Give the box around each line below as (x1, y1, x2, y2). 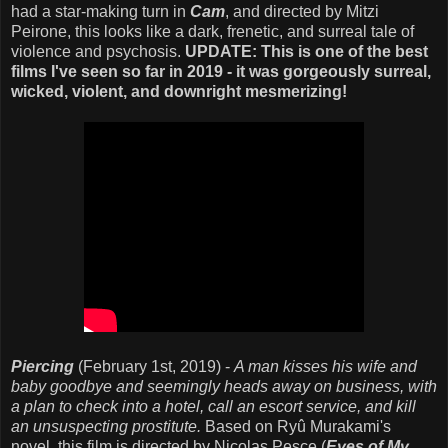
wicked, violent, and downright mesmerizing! (11, 82, 351, 100)
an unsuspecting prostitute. (11, 417, 201, 435)
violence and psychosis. (11, 42, 185, 60)
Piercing (11, 357, 74, 375)
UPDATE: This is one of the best (185, 42, 428, 60)
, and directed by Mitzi (225, 2, 379, 20)
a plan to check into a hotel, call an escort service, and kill (11, 397, 416, 415)
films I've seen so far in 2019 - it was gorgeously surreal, (11, 62, 431, 80)
